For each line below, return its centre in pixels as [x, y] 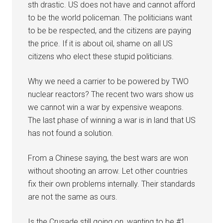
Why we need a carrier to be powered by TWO [109, 81]
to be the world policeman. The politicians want [110, 17]
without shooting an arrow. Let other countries [108, 171]
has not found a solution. [71, 133]
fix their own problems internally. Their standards [112, 184]
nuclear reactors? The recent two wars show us [111, 94]
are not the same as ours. [73, 197]
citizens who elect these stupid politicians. [101, 56]
